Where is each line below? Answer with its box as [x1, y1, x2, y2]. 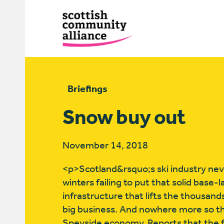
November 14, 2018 [62, 139, 148, 151]
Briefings [67, 83, 107, 94]
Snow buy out [62, 104, 186, 129]
